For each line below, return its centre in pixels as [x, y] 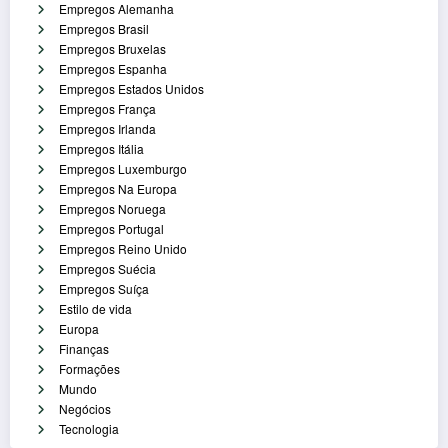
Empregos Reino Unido [123, 249]
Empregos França [107, 109]
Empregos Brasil [104, 29]
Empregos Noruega [112, 209]
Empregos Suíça [104, 289]
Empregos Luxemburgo [123, 169]
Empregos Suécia [107, 269]
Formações [89, 369]
